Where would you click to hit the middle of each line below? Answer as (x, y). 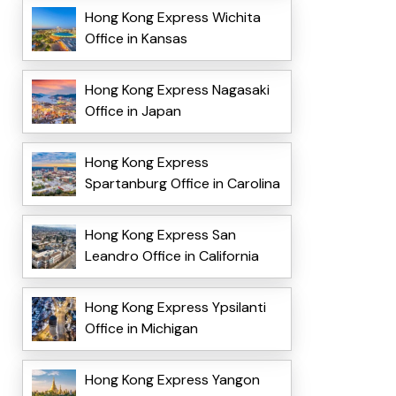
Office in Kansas (136, 39)
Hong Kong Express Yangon (172, 380)
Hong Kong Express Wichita (172, 18)
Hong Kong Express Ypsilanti (175, 308)
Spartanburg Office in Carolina (182, 184)
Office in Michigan (141, 329)
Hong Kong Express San (160, 235)
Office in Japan (133, 111)
